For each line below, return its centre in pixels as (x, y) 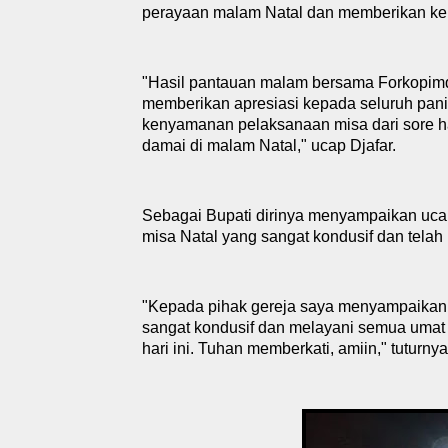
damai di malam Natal (219, 145)
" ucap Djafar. (348, 145)
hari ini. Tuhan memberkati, (240, 348)
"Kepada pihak (196, 306)
